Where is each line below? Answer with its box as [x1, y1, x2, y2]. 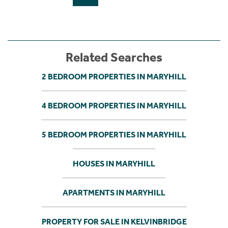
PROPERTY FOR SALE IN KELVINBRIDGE [41, 216, 187, 226]
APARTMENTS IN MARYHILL [63, 187, 165, 197]
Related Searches [66, 50, 162, 65]
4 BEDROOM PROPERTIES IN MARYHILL [42, 100, 186, 110]
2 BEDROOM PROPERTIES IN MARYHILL [42, 71, 186, 81]
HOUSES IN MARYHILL [73, 158, 155, 168]
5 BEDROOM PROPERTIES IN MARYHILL [42, 129, 186, 139]
